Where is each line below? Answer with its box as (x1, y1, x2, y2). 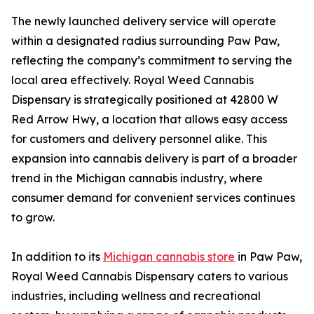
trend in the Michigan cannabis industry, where (11, 171, 263, 186)
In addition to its (11, 250, 103, 264)
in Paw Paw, (235, 250, 302, 264)
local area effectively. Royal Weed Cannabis (11, 73, 254, 88)
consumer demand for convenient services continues (11, 191, 295, 205)
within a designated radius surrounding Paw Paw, (11, 34, 280, 48)
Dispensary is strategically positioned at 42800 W (11, 93, 278, 107)
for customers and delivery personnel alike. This (11, 132, 267, 146)
